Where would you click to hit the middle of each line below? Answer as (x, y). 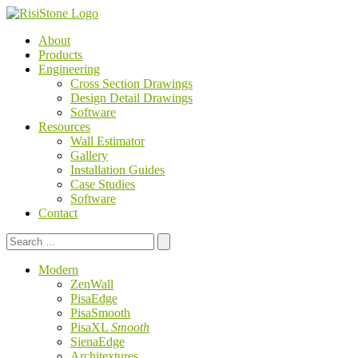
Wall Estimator (107, 141)
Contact (58, 213)
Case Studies (103, 184)
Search (23, 239)
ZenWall (92, 284)
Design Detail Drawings (131, 98)
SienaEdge (97, 342)
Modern (58, 270)
